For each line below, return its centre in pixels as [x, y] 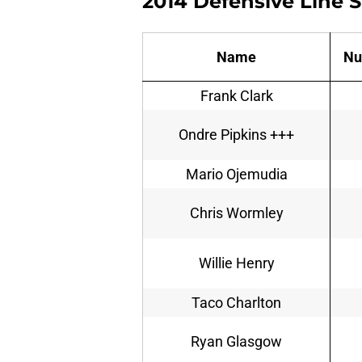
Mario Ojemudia [236, 175]
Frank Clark [236, 96]
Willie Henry [236, 263]
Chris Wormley [236, 213]
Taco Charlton [236, 303]
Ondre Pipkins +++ [236, 135]
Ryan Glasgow [236, 342]
